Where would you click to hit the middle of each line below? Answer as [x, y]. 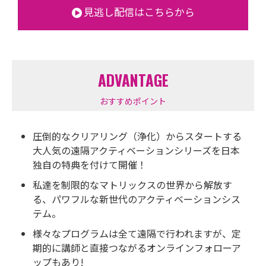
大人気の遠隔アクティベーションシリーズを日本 [136, 151]
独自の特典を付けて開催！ [90, 165]
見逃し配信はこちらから [139, 12]
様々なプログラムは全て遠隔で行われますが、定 [137, 234]
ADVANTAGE [133, 80]
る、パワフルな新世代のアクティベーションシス [137, 199]
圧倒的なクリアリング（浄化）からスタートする [137, 136]
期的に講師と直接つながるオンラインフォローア [137, 248]
